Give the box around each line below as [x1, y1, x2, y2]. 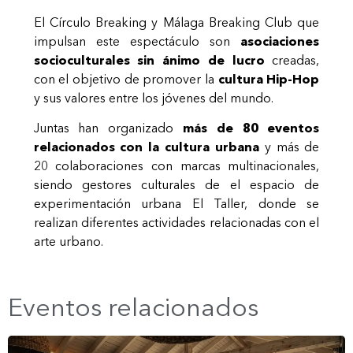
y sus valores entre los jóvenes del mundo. [33, 89, 273, 106]
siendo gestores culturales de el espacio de [33, 176, 320, 192]
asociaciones [240, 32, 320, 49]
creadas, [264, 51, 320, 68]
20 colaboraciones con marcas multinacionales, [33, 157, 320, 173]
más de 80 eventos [183, 119, 320, 136]
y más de [258, 138, 320, 154]
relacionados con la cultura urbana [33, 138, 259, 154]
